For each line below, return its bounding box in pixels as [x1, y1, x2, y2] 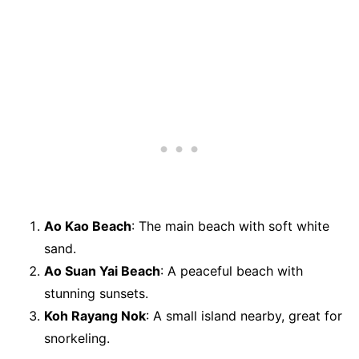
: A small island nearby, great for [146, 308, 342, 325]
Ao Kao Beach [44, 218, 131, 235]
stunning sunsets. [44, 285, 148, 302]
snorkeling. [44, 330, 110, 347]
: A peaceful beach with [160, 263, 303, 280]
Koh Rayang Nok [44, 308, 146, 325]
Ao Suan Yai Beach [44, 263, 160, 280]
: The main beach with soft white [131, 218, 329, 235]
